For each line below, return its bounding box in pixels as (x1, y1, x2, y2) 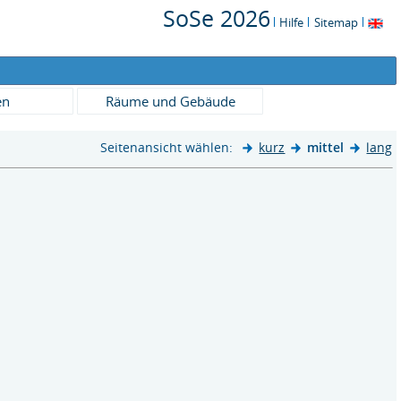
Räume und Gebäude (105, 92, 235, 110)
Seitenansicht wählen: (100, 139, 237, 156)
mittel (307, 139, 345, 156)
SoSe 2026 (162, 3, 270, 33)
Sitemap (313, 14, 358, 30)
